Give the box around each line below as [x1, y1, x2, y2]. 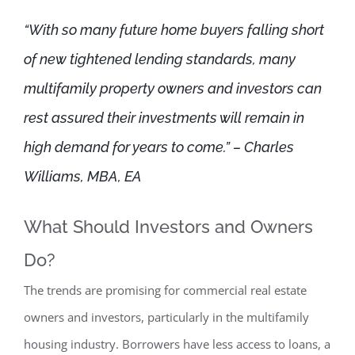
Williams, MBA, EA [24, 168, 142, 185]
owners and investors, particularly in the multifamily [24, 309, 309, 326]
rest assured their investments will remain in [24, 109, 304, 127]
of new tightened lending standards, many [24, 51, 296, 68]
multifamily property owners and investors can [24, 80, 322, 97]
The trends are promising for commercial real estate [24, 282, 307, 299]
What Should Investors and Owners [24, 216, 313, 238]
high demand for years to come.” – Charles [24, 139, 294, 156]
